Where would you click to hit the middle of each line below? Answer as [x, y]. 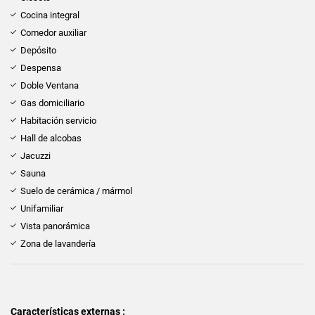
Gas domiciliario [52, 103]
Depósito [38, 50]
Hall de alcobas [51, 138]
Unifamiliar [42, 208]
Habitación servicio [58, 120]
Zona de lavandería [58, 243]
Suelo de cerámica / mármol [76, 191]
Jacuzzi [36, 155]
